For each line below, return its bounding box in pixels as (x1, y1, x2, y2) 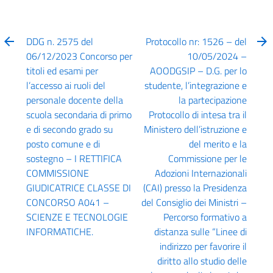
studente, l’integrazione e (144, 77, 247, 93)
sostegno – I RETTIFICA (26, 151, 122, 166)
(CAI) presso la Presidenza (143, 180, 247, 195)
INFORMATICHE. (26, 224, 94, 239)
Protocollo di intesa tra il (148, 107, 247, 122)
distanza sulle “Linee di (154, 224, 247, 239)
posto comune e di (26, 136, 101, 151)
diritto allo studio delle (157, 253, 247, 268)
